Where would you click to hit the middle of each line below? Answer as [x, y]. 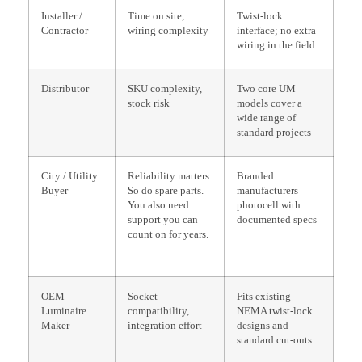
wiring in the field [276, 45]
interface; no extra [276, 30]
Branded [255, 176]
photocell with [269, 205]
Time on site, [156, 16]
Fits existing [264, 296]
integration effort [165, 325]
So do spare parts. [166, 190]
